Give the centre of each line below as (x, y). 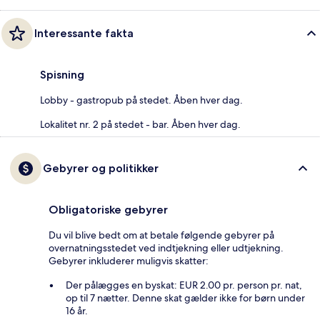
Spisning (62, 74)
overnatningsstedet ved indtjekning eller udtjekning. (166, 247)
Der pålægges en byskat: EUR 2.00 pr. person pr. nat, (184, 285)
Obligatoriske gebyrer (108, 209)
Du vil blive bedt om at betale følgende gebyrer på (161, 235)
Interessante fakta (84, 33)
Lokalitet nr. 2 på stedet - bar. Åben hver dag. (140, 124)
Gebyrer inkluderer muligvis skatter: (129, 260)
